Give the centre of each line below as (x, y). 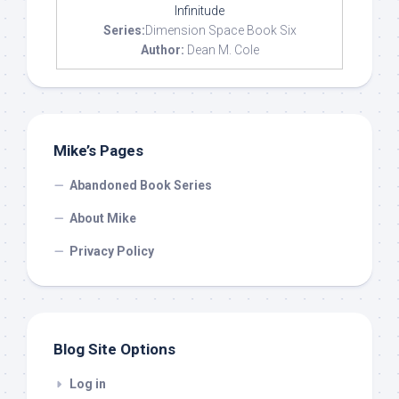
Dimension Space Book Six (220, 30)
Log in (88, 383)
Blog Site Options (114, 349)
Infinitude (199, 10)
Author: (162, 49)
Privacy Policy (112, 251)
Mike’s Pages (98, 150)
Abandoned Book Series (141, 185)
